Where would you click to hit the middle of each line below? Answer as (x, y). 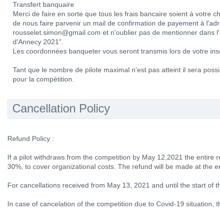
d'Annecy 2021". (38, 42)
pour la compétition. (43, 79)
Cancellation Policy (61, 108)
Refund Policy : (31, 138)
